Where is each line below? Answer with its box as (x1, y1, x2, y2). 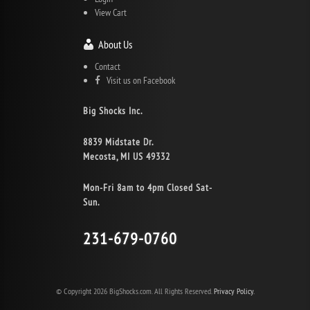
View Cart (95, 6, 127, 19)
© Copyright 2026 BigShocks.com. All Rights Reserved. (55, 285, 214, 296)
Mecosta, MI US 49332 (83, 149, 170, 163)
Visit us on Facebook (100, 73, 175, 86)
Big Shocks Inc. (83, 104, 143, 117)
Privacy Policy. (213, 285, 255, 296)
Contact (95, 60, 120, 73)
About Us (98, 37, 132, 51)
